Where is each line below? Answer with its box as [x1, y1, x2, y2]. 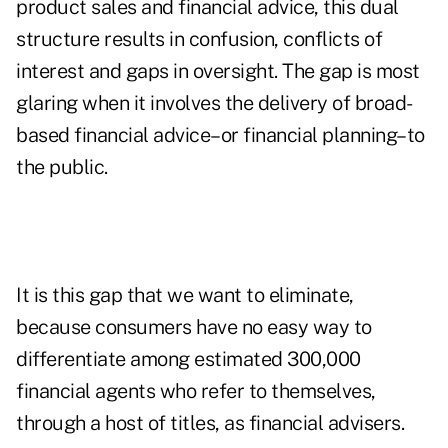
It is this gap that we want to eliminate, [16, 283, 354, 308]
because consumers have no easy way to [16, 315, 372, 340]
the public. [16, 155, 108, 180]
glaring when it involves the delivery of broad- [16, 91, 413, 116]
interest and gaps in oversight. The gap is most [16, 59, 420, 84]
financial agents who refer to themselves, [16, 379, 376, 404]
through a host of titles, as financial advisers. [16, 411, 404, 436]
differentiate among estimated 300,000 [16, 347, 361, 372]
